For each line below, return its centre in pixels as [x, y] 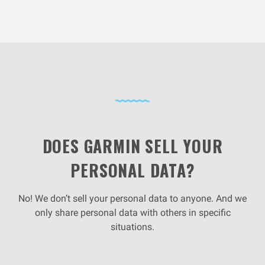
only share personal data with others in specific [132, 213]
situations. [132, 227]
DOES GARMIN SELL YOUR [132, 146]
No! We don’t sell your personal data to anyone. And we [132, 198]
